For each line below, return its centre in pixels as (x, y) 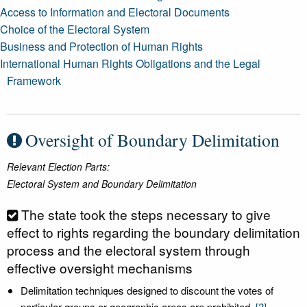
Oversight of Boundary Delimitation (152, 140)
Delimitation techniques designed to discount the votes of (147, 290)
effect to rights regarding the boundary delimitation (153, 232)
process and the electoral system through (128, 250)
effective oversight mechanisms (100, 268)
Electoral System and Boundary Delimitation (102, 184)
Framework (34, 81)
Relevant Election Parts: (58, 167)
